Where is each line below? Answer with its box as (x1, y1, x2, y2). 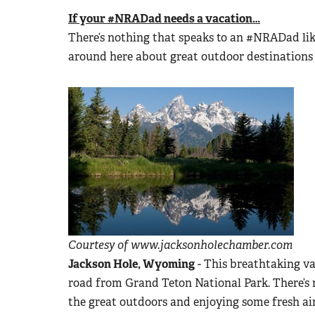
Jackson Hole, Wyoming (68, 256, 195, 271)
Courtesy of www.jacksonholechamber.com (68, 237, 292, 252)
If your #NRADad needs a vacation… (68, 11, 260, 26)
